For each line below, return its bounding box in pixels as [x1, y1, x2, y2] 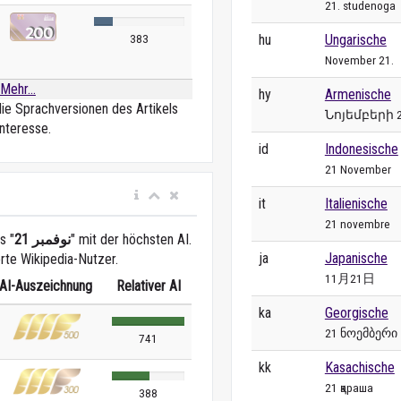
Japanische [324, 249, 388, 267]
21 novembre [324, 216, 390, 231]
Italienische [324, 194, 388, 212]
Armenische [324, 85, 391, 103]
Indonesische [324, 140, 398, 158]
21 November [324, 161, 391, 176]
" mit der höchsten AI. [71, 231, 192, 248]
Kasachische [324, 358, 395, 376]
